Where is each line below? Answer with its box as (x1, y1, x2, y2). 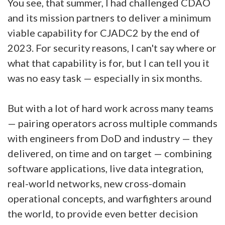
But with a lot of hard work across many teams (8, 102, 213, 114)
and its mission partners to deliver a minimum (8, 12, 211, 24)
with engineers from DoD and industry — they (8, 132, 212, 144)
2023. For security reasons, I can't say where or (8, 42, 216, 54)
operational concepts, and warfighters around (8, 192, 212, 204)
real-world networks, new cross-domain (8, 177, 186, 189)
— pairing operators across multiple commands (8, 117, 217, 129)
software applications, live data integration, (8, 162, 203, 174)
